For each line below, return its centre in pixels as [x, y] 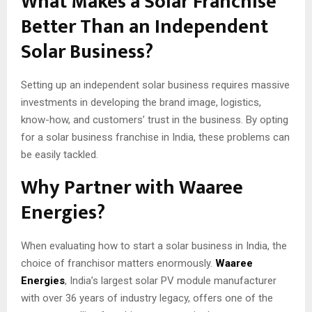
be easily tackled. [60, 155]
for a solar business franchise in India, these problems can [155, 138]
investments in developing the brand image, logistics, [141, 103]
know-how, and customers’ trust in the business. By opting [155, 120]
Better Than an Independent [145, 27]
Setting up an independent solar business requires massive [155, 85]
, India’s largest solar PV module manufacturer [171, 281]
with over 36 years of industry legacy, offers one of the [147, 298]
